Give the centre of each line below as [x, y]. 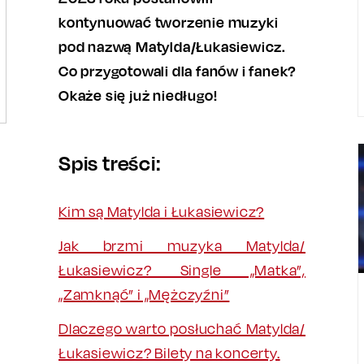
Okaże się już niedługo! [138, 95]
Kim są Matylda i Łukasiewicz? [162, 212]
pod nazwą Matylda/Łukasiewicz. [173, 46]
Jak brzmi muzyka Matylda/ [182, 246]
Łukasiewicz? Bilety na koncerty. [169, 353]
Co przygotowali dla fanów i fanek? [178, 71]
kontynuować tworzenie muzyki [169, 22]
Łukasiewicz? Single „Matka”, [182, 270]
